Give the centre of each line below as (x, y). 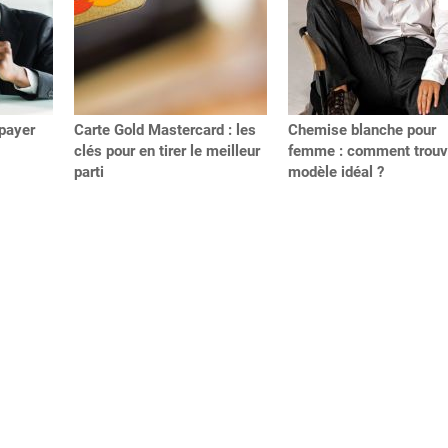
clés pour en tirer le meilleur (167, 150)
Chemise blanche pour (362, 129)
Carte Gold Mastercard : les (165, 129)
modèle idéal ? (336, 171)
